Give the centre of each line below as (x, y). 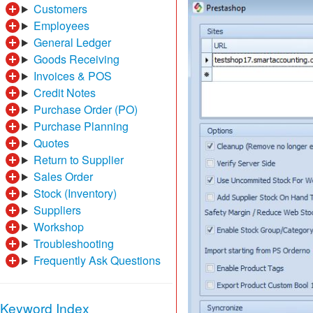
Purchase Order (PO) (85, 109)
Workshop (58, 227)
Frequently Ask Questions (97, 260)
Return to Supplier (78, 160)
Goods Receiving (76, 59)
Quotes (51, 143)
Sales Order (63, 176)
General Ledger (72, 42)
